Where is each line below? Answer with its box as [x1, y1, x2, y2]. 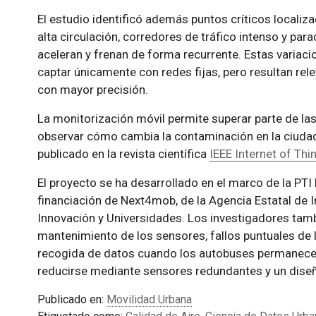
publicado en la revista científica [37, 147, 209, 162]
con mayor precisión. [37, 83, 148, 97]
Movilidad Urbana [106, 293, 192, 307]
